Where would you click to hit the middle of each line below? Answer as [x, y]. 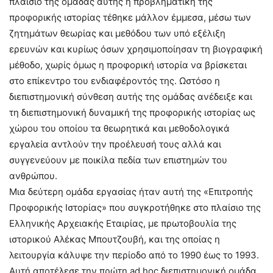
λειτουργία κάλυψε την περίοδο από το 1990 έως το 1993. [134, 255]
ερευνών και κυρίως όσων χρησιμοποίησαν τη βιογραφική [136, 49]
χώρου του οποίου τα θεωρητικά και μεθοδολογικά [119, 128]
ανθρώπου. [33, 176]
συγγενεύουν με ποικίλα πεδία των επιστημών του [118, 160]
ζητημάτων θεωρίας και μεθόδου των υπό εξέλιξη [117, 33]
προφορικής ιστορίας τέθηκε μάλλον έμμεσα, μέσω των [130, 17]
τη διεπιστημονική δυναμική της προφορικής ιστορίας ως [132, 112]
